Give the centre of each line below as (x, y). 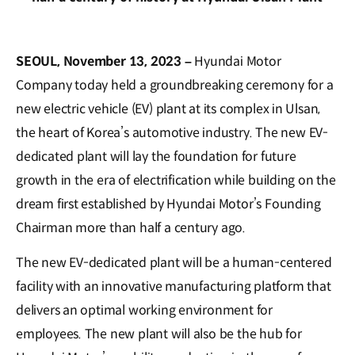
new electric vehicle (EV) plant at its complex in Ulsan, (168, 109)
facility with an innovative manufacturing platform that (174, 286)
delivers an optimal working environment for (144, 310)
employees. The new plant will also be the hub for (159, 334)
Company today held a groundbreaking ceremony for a (175, 85)
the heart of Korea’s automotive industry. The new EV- (172, 132)
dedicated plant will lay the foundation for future (156, 156)
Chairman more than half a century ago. (131, 227)
